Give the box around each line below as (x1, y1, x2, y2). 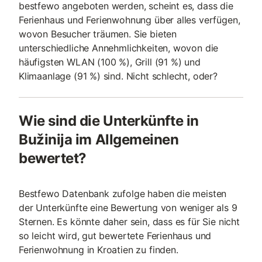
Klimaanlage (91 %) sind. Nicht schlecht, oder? (19, 70, 218, 82)
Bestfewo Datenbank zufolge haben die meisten (19, 188, 227, 199)
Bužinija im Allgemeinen (19, 131, 179, 148)
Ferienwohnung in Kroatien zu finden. (19, 244, 178, 256)
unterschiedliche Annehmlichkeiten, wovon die (19, 42, 219, 54)
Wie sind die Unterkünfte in (19, 112, 199, 129)
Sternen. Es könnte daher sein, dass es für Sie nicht (19, 216, 240, 227)
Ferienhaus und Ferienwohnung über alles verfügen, (19, 14, 240, 26)
